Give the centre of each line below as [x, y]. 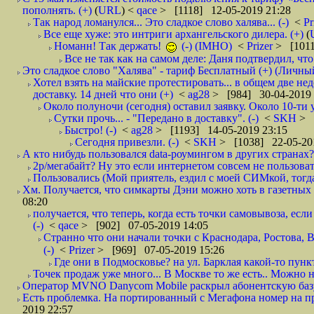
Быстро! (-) [90, 130]
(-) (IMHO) [205, 46]
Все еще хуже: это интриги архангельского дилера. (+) [173, 34]
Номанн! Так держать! [109, 46]
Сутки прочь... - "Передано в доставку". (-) [156, 118]
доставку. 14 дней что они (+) [103, 94]
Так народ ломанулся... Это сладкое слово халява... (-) [161, 22]
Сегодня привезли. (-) [127, 142]
